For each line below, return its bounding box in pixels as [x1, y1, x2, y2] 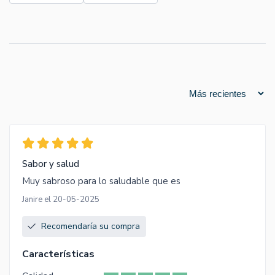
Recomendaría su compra [41, 220, 140, 233]
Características [22, 247, 95, 261]
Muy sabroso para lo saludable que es [22, 175, 180, 188]
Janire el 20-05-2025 [22, 194, 99, 206]
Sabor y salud [22, 158, 79, 171]
